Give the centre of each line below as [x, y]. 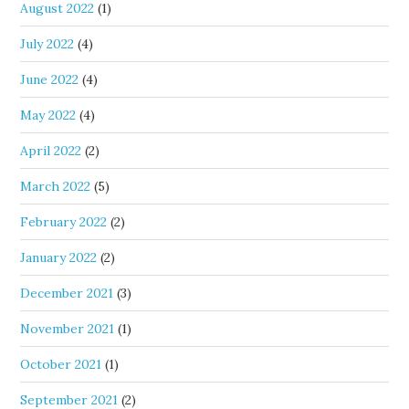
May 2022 [48, 115]
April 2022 [51, 151]
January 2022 [59, 257]
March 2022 [56, 186]
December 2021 [67, 293]
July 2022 [47, 44]
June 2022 [50, 79]
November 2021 [68, 329]
